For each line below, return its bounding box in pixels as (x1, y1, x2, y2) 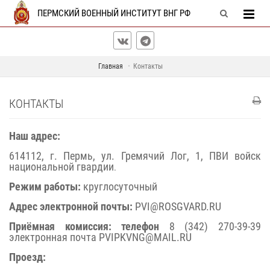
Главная (98, 62, 123, 71)
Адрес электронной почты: (9, 200, 133, 213)
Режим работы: (9, 180, 83, 193)
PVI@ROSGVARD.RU (133, 200, 221, 213)
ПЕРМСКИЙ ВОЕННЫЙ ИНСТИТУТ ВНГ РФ (37, 8, 191, 19)
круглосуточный (83, 180, 157, 193)
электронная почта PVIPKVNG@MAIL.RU (9, 231, 192, 243)
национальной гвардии (9, 160, 114, 173)
